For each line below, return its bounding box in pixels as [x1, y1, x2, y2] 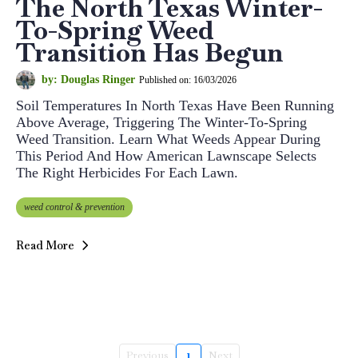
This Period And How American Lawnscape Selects [16, 148, 316, 165]
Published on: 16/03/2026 [139, 74, 237, 86]
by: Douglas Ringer [42, 74, 135, 86]
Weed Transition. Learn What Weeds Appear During [16, 131, 320, 148]
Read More [16, 238, 74, 253]
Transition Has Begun [16, 36, 284, 70]
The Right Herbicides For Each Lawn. [16, 165, 238, 181]
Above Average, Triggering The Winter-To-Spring [16, 114, 307, 131]
